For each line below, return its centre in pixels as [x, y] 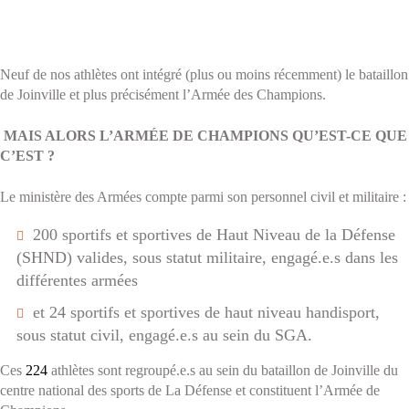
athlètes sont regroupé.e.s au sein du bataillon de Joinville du [225, 370]
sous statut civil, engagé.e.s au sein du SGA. [167, 335]
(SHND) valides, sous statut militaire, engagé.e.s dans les [207, 257]
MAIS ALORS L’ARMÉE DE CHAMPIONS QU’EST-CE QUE [205, 136]
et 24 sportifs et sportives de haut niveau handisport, [206, 312]
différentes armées [79, 280]
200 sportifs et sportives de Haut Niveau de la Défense [214, 235]
